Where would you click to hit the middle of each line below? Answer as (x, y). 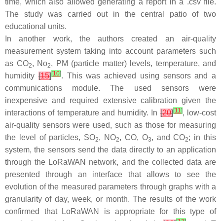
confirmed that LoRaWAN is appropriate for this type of (110, 211)
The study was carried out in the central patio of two (110, 14)
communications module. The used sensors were (110, 88)
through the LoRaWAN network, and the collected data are (110, 162)
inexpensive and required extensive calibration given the (110, 100)
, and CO (168, 137)
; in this (203, 137)
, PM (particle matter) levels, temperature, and (133, 63)
